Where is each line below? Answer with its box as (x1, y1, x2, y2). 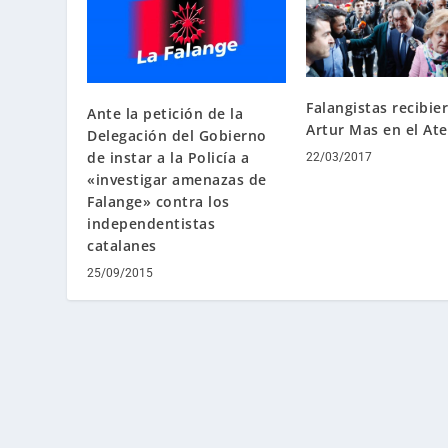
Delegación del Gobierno (87, 125, 267, 145)
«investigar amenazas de (87, 169, 267, 189)
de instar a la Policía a (87, 147, 250, 167)
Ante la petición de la (87, 103, 244, 123)
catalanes (87, 235, 157, 255)
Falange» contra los (87, 191, 230, 211)
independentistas (87, 213, 216, 233)
